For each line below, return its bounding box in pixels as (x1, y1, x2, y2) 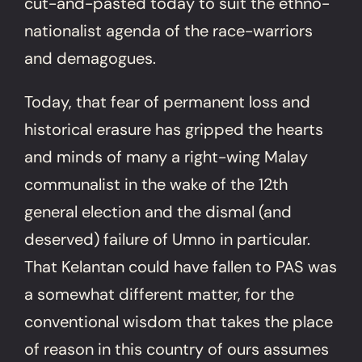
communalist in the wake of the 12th (24, 173, 288, 195)
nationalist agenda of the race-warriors (24, 19, 314, 41)
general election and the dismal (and (24, 200, 293, 222)
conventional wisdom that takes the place (24, 310, 334, 332)
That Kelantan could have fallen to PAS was (24, 255, 338, 277)
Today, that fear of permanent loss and (24, 90, 311, 112)
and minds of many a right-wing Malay (24, 145, 309, 167)
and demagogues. (24, 47, 157, 69)
